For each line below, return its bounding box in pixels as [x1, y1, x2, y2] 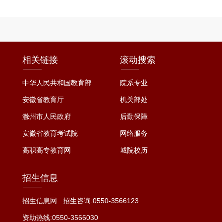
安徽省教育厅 [22, 96, 64, 104]
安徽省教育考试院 [22, 129, 78, 138]
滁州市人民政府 [22, 112, 71, 121]
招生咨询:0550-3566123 [62, 197, 139, 205]
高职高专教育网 [22, 146, 71, 155]
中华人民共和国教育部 [22, 79, 92, 87]
